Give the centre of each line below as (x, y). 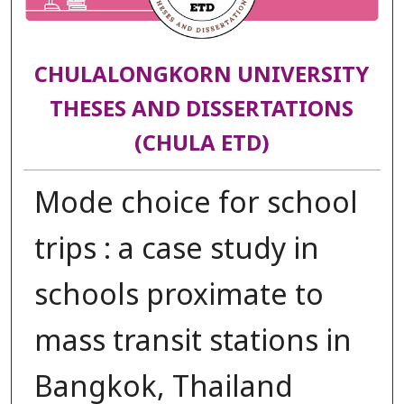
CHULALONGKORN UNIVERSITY (202, 76)
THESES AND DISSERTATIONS (202, 110)
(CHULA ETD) (202, 145)
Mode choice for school (196, 203)
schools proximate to (179, 295)
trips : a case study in (176, 249)
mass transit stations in (193, 341)
